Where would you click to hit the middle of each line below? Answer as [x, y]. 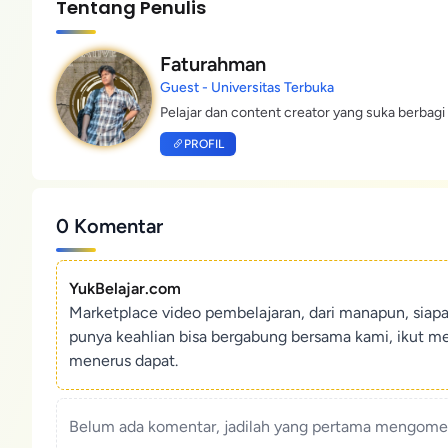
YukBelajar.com [125, 288]
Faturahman [213, 64]
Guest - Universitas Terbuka [247, 87]
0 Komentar [109, 226]
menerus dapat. [123, 360]
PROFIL [204, 144]
